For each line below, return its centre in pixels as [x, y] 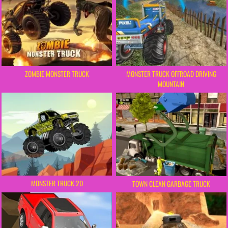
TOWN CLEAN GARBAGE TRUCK [171, 183]
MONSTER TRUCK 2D [57, 183]
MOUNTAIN [171, 84]
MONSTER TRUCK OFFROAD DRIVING [171, 74]
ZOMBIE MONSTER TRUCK [57, 74]
